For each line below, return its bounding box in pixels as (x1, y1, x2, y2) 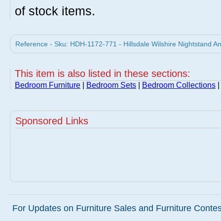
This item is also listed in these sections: (15, 68, 190, 79)
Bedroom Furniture (15, 81, 80, 89)
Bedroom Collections (142, 81, 216, 89)
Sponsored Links (15, 115, 88, 126)
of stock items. (15, 4, 95, 18)
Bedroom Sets (86, 81, 136, 89)
